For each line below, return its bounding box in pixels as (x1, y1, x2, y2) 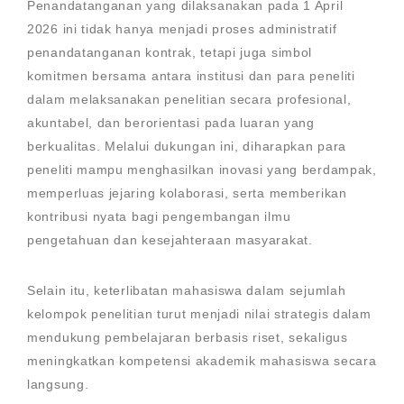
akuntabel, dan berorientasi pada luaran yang (27, 115, 315, 130)
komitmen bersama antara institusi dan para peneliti (27, 69, 355, 83)
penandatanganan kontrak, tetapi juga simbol (27, 45, 313, 60)
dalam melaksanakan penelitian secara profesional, (27, 92, 352, 106)
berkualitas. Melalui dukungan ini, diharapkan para (27, 139, 347, 153)
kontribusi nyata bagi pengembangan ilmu (27, 209, 291, 224)
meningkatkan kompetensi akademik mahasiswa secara (27, 353, 377, 368)
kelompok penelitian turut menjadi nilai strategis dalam (27, 307, 372, 321)
